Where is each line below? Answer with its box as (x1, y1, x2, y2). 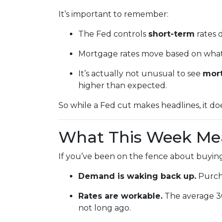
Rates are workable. (78, 191, 163, 201)
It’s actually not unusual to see (78, 69, 203, 78)
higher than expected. (78, 81, 167, 90)
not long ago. (78, 203, 131, 213)
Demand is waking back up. (78, 171, 196, 181)
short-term (148, 29, 195, 39)
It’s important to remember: (58, 9, 168, 19)
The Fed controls (78, 29, 148, 39)
